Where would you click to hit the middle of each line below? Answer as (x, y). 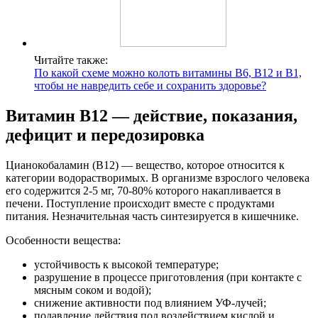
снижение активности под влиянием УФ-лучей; (150, 302)
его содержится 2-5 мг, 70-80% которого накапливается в (143, 190)
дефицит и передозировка (105, 135)
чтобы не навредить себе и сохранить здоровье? (150, 86)
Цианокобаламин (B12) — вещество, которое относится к (145, 165)
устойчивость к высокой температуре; (126, 264)
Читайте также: (71, 60)
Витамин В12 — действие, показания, (152, 115)
